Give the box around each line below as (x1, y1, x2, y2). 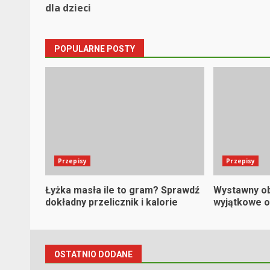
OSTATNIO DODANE (54, 249, 133, 259)
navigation (45, 10, 131, 31)
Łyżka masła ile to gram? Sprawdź (45, 184, 199, 196)
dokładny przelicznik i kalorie (45, 196, 178, 208)
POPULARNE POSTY (54, 43, 135, 54)
